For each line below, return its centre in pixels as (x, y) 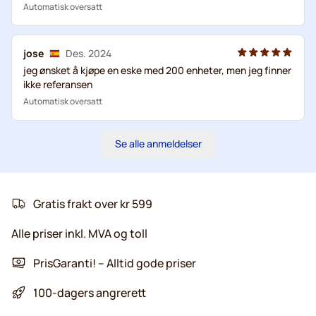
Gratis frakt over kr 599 (93, 203)
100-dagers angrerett (90, 292)
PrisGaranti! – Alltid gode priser (115, 263)
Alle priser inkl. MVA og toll (79, 233)
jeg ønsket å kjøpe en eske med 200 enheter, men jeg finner (157, 70)
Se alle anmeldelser (158, 143)
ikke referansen (58, 84)
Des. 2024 (89, 53)
